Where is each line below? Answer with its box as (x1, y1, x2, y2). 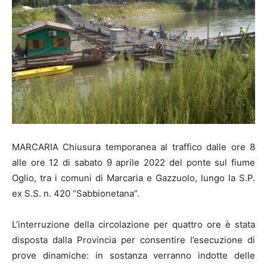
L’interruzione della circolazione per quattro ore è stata (12, 219, 255, 230)
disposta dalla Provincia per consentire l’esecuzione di (12, 234, 255, 246)
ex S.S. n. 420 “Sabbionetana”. (12, 188, 139, 199)
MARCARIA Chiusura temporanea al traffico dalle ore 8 (12, 141, 255, 153)
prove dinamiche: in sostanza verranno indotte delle (12, 250, 255, 261)
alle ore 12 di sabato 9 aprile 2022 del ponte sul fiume (12, 157, 255, 168)
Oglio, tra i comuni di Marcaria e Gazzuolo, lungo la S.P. (12, 172, 255, 184)
